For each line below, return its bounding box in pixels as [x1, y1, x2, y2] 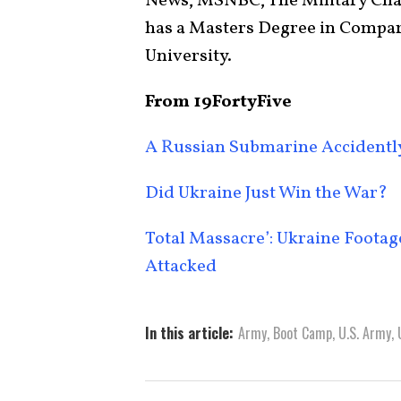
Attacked [145, 254, 217, 279]
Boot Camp [273, 322, 332, 344]
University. [145, 44, 232, 69]
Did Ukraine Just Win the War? [145, 181, 388, 206]
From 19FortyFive [145, 90, 292, 115]
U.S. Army [338, 322, 391, 344]
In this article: [145, 322, 234, 344]
